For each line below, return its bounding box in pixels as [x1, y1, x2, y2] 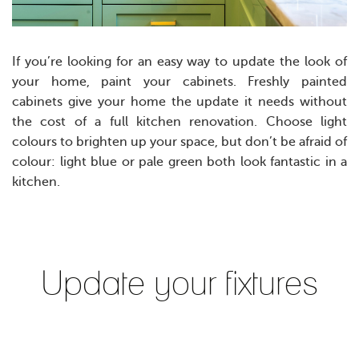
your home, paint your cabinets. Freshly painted [12, 75, 347, 90]
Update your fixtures [41, 263, 318, 305]
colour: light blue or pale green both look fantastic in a [12, 155, 347, 170]
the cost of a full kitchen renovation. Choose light [12, 115, 347, 130]
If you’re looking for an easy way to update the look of [12, 54, 347, 70]
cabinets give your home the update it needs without [12, 95, 347, 110]
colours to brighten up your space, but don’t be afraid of [12, 135, 347, 150]
